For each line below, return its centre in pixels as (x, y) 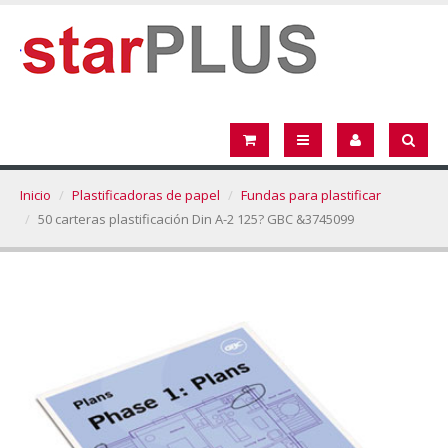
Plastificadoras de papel (146, 195)
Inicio (35, 195)
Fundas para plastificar (311, 195)
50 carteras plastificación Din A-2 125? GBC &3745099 (196, 219)
